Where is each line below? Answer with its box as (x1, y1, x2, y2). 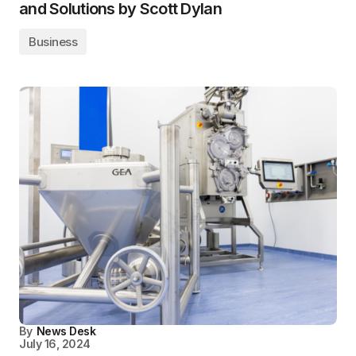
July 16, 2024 (19, 337, 91, 350)
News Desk (36, 324, 96, 338)
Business (29, 34, 78, 49)
